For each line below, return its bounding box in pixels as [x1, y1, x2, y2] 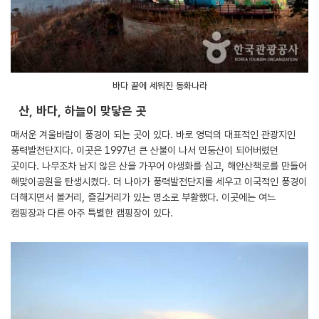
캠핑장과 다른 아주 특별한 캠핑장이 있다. [11, 207, 173, 219]
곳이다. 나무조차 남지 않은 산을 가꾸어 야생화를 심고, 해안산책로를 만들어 [11, 160, 307, 172]
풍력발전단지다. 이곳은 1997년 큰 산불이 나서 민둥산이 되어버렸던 [11, 145, 278, 156]
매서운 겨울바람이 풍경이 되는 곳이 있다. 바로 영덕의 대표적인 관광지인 [11, 129, 296, 140]
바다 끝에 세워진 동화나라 [112, 80, 207, 91]
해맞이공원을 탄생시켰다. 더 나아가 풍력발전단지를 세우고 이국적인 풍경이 [11, 176, 307, 187]
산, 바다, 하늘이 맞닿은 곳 [19, 104, 147, 118]
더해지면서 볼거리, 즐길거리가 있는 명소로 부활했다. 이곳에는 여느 [11, 192, 276, 203]
